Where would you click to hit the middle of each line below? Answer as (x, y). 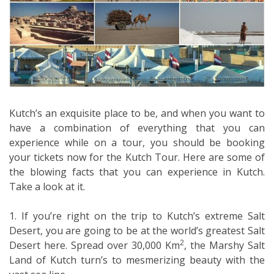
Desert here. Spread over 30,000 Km (94, 245)
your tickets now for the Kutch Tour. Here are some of (137, 157)
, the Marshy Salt (224, 245)
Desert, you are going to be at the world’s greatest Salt (137, 230)
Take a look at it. (47, 186)
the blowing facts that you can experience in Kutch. (137, 172)
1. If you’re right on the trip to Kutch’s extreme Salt (137, 216)
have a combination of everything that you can (137, 128)
